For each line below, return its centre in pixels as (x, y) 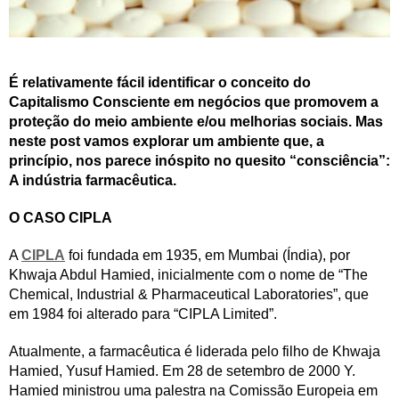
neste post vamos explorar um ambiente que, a (167, 142)
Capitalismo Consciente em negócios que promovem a (194, 102)
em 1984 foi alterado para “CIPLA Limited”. (143, 314)
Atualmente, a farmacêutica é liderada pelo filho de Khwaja (195, 352)
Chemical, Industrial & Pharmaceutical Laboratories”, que (189, 295)
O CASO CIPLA (61, 218)
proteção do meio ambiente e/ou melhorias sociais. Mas (196, 122)
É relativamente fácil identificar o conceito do (160, 83)
